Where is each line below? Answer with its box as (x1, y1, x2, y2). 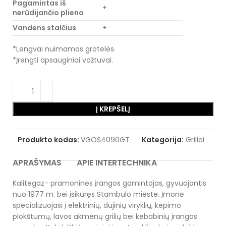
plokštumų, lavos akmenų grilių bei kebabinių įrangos (13, 211, 197, 221)
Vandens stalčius (13, 23, 76, 33)
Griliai (186, 135, 204, 145)
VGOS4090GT (81, 135, 130, 145)
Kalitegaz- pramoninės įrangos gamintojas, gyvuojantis (13, 178, 206, 188)
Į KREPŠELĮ (96, 104, 130, 114)
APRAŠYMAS (13, 157, 62, 168)
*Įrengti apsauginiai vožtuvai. (13, 55, 113, 65)
